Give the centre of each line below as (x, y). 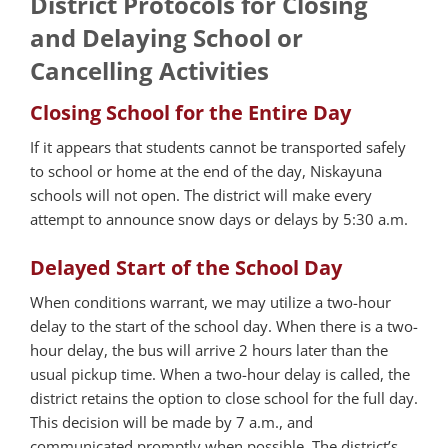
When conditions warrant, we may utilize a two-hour (210, 301)
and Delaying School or (166, 38)
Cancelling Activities (149, 71)
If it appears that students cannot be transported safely (218, 147)
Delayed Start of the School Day (186, 267)
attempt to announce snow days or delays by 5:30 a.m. (219, 219)
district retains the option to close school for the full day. (224, 397)
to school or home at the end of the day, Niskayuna (206, 171)
